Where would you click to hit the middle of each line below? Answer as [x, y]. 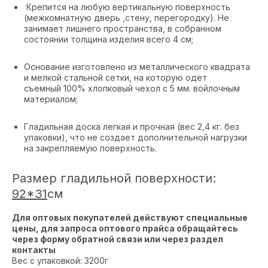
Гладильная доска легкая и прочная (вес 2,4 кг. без [132, 127]
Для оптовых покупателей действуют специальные [130, 218]
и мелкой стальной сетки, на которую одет [115, 78]
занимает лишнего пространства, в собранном [123, 29]
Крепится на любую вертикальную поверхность [127, 7]
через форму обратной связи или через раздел [118, 239]
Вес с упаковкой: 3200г [60, 261]
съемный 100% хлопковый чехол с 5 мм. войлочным [132, 89]
